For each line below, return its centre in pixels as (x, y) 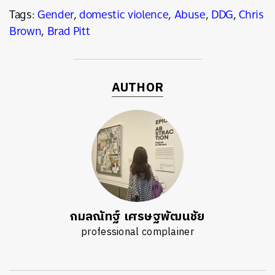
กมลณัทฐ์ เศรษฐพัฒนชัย (137, 217)
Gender (55, 14)
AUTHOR (137, 88)
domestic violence (124, 14)
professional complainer (137, 232)
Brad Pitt (68, 31)
